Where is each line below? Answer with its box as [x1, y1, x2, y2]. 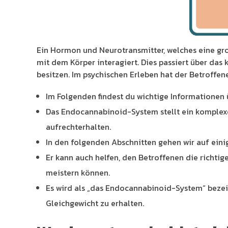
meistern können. [45, 166, 110, 179]
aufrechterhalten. [45, 121, 111, 133]
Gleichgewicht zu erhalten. [45, 197, 144, 210]
